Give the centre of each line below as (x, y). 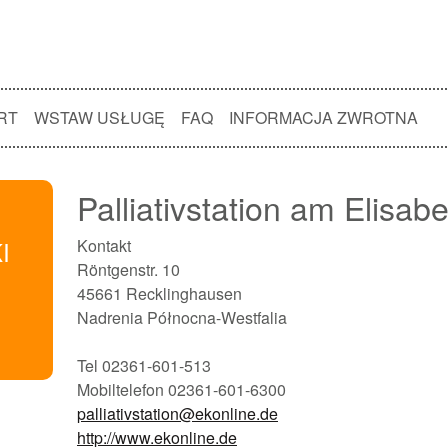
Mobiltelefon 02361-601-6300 (181, 389)
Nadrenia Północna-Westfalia (181, 317)
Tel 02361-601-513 (143, 365)
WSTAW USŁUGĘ (99, 117)
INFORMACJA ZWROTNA (323, 117)
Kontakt (103, 245)
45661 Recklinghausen (159, 293)
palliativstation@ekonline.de (177, 413)
